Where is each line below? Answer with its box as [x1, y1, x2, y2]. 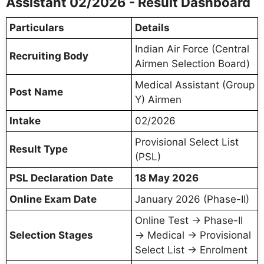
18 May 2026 [135, 171, 199, 184]
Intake [9, 114, 41, 127]
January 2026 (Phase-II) [135, 193, 249, 205]
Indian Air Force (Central [135, 42, 249, 55]
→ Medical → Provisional [135, 229, 251, 241]
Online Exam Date [9, 193, 97, 205]
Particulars [9, 21, 64, 34]
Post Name [9, 85, 63, 98]
